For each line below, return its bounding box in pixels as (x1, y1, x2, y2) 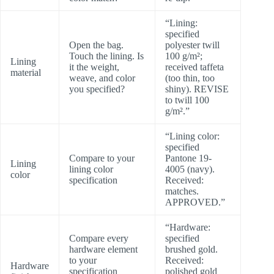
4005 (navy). (165, 163, 215, 174)
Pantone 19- (165, 152, 212, 163)
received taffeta (165, 61, 224, 72)
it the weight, (69, 61, 119, 72)
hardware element (69, 243, 138, 254)
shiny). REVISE (165, 83, 229, 94)
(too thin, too (165, 72, 215, 83)
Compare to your (69, 152, 135, 163)
